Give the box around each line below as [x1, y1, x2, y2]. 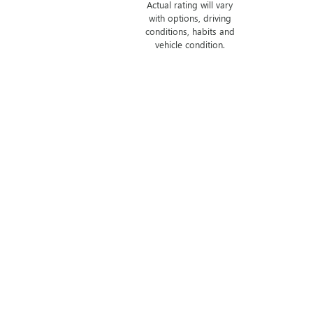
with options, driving [148, 12, 231, 24]
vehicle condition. [154, 38, 225, 50]
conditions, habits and [145, 25, 235, 37]
